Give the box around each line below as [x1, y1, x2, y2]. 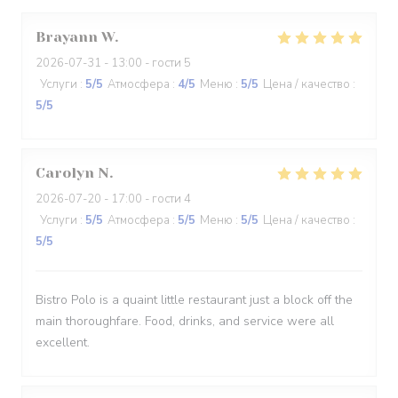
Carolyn [36, 164, 94, 181]
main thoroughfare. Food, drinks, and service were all [36, 313, 334, 330]
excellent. [36, 334, 90, 351]
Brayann [36, 28, 98, 45]
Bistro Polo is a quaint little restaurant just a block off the [36, 291, 353, 308]
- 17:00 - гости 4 [101, 191, 191, 207]
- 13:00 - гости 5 [101, 55, 191, 71]
